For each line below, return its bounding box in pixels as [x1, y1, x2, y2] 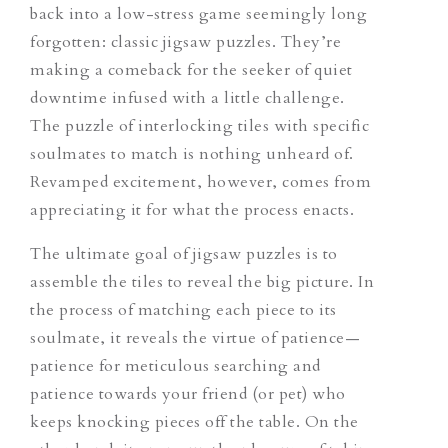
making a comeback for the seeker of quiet [30, 58, 353, 81]
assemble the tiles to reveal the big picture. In [30, 270, 374, 293]
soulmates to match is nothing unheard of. [30, 142, 354, 165]
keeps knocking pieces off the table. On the [30, 410, 359, 433]
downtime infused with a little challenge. [30, 86, 345, 109]
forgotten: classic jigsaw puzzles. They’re [30, 30, 341, 53]
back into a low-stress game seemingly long [30, 2, 367, 25]
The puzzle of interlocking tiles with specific [30, 114, 369, 137]
